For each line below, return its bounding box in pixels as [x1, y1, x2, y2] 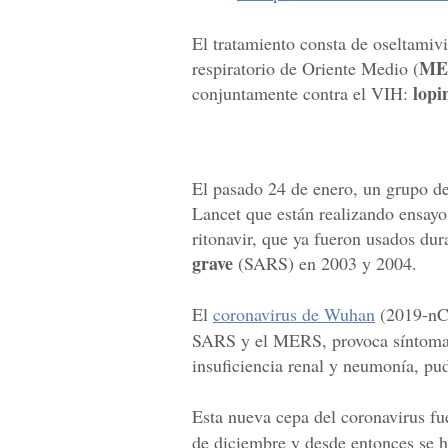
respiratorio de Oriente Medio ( [192, 56, 419, 81]
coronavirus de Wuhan [213, 302, 375, 327]
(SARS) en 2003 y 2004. [233, 251, 417, 276]
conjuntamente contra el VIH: [192, 81, 413, 106]
